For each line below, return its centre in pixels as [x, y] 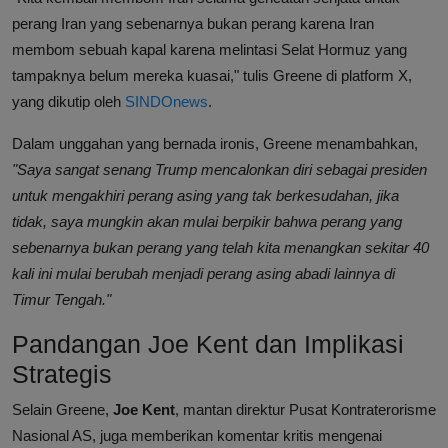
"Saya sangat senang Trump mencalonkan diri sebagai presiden [219, 170]
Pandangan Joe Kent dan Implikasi [208, 344]
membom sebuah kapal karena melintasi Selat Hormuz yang [209, 50]
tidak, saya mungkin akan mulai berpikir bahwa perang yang [207, 222]
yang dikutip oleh [68, 102]
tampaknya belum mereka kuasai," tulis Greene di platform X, [212, 76]
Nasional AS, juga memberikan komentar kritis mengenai [197, 436]
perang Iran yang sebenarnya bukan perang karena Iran [193, 24]
